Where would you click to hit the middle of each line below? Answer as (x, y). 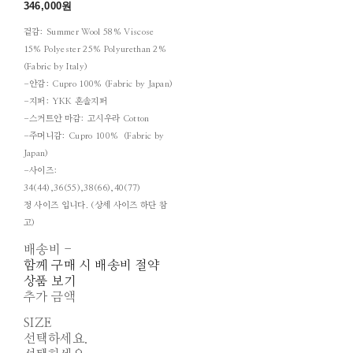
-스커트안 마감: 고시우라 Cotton (87, 119)
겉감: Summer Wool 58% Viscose (89, 32)
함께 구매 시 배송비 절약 (91, 266)
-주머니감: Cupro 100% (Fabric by (94, 136)
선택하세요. (56, 339)
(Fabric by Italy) (56, 67)
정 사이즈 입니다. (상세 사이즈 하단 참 (95, 206)
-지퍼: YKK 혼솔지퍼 (65, 102)
